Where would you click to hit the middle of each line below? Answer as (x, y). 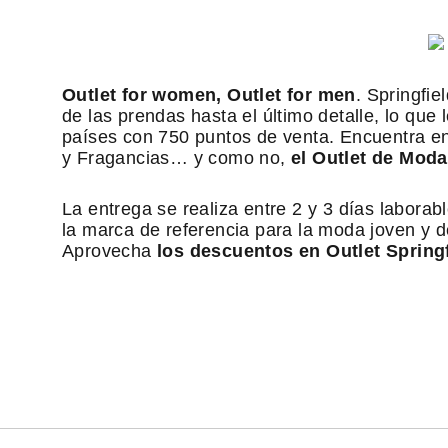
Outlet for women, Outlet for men (209, 95)
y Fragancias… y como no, (176, 158)
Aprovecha (110, 251)
